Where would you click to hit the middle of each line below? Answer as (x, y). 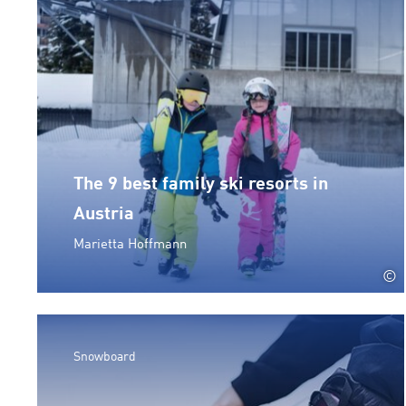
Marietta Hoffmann (130, 245)
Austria (104, 214)
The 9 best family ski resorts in (201, 184)
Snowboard (105, 357)
